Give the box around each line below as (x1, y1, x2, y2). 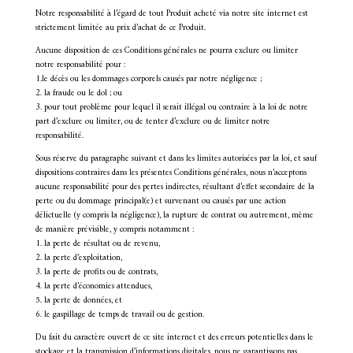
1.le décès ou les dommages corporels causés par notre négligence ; (35, 72, 262, 87)
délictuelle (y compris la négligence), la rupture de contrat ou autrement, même (35, 208, 314, 223)
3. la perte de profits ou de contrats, (35, 265, 158, 280)
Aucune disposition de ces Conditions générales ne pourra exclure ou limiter (35, 43, 298, 58)
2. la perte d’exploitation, (35, 251, 122, 266)
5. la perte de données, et (35, 293, 122, 308)
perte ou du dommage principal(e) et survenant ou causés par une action (35, 194, 286, 209)
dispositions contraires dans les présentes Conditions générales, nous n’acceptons (35, 165, 307, 180)
